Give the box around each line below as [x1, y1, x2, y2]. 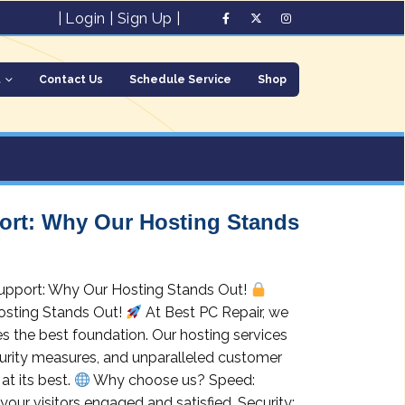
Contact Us [39, 73, 103, 86]
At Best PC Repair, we [142, 304, 289, 321]
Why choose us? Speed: [90, 372, 256, 389]
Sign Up [117, 9, 173, 28]
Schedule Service [129, 73, 231, 86]
